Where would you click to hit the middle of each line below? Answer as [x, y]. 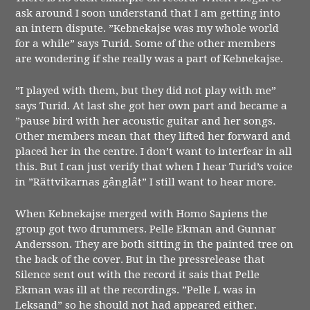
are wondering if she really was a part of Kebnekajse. [149, 58]
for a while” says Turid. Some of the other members [146, 43]
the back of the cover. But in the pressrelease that [140, 260]
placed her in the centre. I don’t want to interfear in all [154, 151]
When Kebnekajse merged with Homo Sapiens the [142, 214]
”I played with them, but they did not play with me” [146, 90]
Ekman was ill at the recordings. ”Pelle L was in [136, 290]
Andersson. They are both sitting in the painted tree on [155, 245]
